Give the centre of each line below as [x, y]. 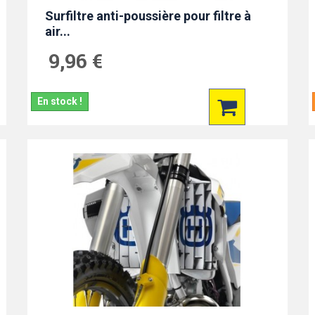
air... [57, 31]
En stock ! [59, 101]
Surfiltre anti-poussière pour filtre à [148, 16]
